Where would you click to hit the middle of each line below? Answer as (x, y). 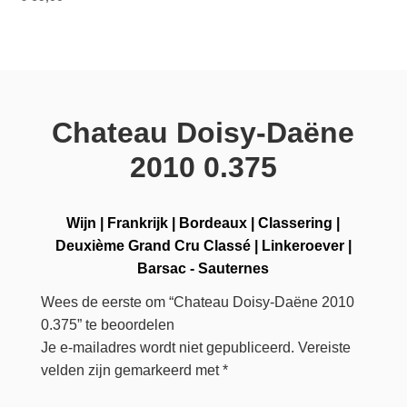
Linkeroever (303, 245)
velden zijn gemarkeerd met (131, 370)
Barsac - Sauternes (203, 268)
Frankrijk (138, 223)
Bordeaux (213, 223)
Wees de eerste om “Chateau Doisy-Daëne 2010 (197, 302)
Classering (296, 223)
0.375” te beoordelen (107, 324)
